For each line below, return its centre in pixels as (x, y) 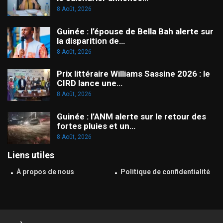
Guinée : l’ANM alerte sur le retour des (131, 116)
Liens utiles (31, 155)
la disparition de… (91, 41)
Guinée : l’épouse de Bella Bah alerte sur (135, 31)
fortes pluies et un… (96, 126)
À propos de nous (45, 172)
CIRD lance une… (90, 83)
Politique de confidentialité (165, 172)
